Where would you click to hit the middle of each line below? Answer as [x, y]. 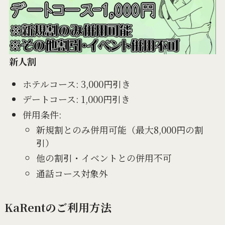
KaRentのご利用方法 [58, 207]
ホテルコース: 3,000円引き [76, 84]
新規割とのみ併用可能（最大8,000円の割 [120, 130]
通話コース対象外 [72, 173]
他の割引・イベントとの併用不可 [104, 158]
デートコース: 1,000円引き [76, 99]
